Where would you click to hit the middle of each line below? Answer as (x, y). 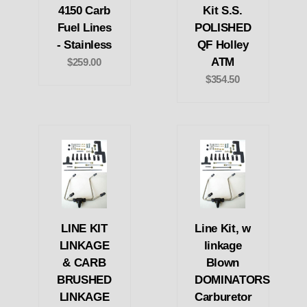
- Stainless (84, 45)
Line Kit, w (223, 229)
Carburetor (223, 297)
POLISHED (223, 27)
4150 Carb (84, 10)
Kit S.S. (223, 10)
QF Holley (223, 45)
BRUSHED (84, 280)
